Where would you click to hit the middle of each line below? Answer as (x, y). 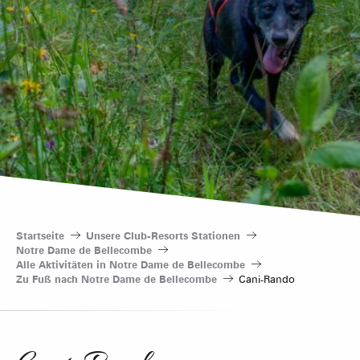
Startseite (40, 235)
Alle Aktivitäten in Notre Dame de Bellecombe (131, 264)
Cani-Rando (267, 278)
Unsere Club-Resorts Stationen (163, 235)
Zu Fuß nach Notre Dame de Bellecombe (117, 278)
